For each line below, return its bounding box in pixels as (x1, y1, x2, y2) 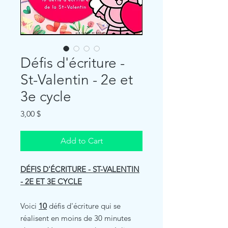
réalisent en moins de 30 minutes (20, 213, 131, 223)
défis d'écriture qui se (47, 201, 121, 211)
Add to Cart (60, 135, 103, 146)
